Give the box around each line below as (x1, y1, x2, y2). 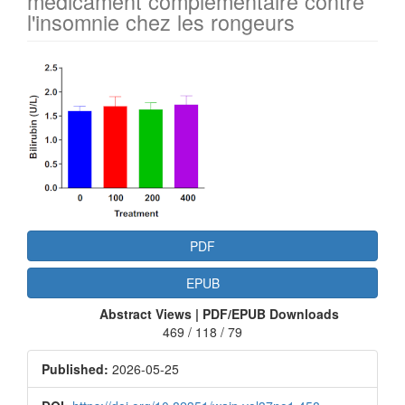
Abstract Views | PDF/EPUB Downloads (99, 305, 339, 324)
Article (26, 54, 103, 94)
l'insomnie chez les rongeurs (27, 6, 295, 38)
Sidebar (26, 84, 121, 124)
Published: (42, 360, 108, 379)
